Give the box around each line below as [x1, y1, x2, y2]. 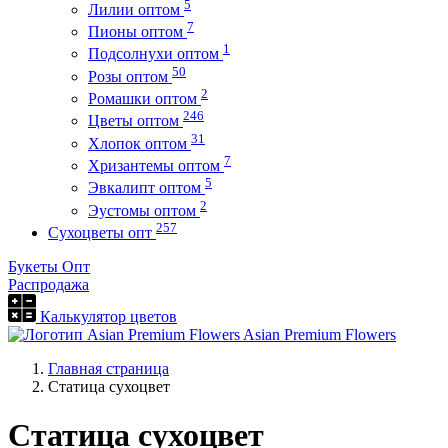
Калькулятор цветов [36, 307, 177, 325]
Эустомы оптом [88, 201, 200, 219]
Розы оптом [88, 67, 172, 85]
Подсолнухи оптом [88, 45, 223, 63]
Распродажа [8, 275, 89, 293]
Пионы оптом [88, 22, 187, 40]
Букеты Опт [8, 257, 90, 275]
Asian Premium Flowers [240, 325, 396, 343]
